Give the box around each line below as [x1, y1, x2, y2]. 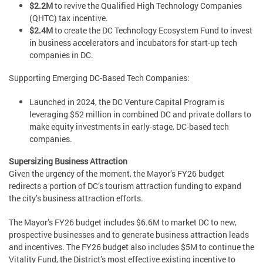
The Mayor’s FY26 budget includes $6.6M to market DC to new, [9, 217, 237, 228]
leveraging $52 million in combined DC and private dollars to [29, 108, 251, 120]
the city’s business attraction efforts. [9, 193, 143, 204]
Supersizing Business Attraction [9, 156, 127, 167]
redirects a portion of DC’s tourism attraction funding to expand [9, 180, 241, 192]
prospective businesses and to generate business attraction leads [9, 229, 249, 241]
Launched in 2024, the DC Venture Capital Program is [29, 96, 224, 107]
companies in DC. [29, 49, 93, 61]
